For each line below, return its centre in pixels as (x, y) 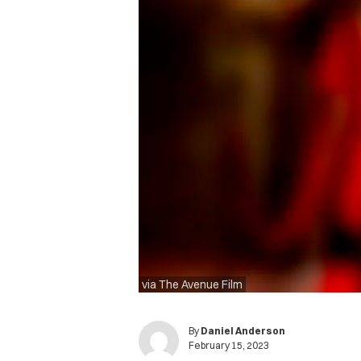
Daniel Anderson (243, 331)
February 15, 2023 (229, 346)
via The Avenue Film (192, 285)
